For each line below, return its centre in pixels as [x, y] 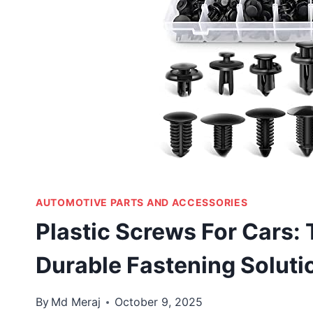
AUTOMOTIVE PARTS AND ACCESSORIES [142, 202]
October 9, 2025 [159, 302]
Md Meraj [76, 302]
